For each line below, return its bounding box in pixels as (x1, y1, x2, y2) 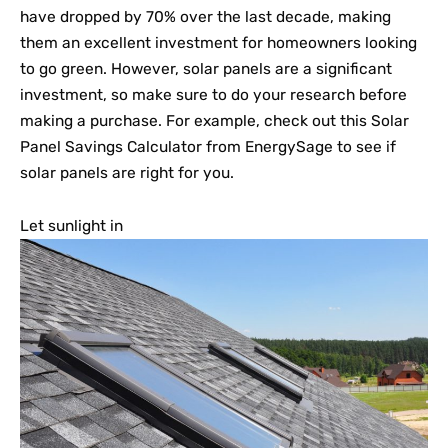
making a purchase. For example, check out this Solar (20, 111, 409, 130)
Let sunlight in (20, 216, 123, 235)
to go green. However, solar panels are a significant (20, 59, 392, 78)
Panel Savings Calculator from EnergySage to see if (20, 137, 396, 156)
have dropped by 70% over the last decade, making (20, 7, 391, 26)
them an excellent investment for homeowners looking (20, 33, 417, 52)
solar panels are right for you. (20, 163, 234, 182)
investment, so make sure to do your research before (20, 85, 407, 104)
